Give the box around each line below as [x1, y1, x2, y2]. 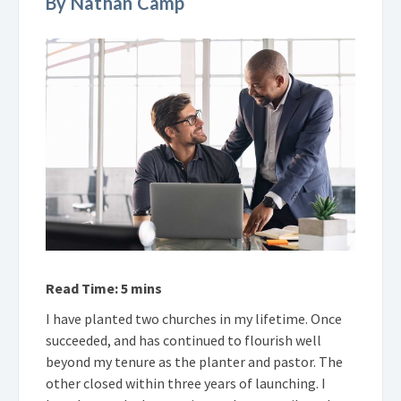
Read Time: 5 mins [46, 278, 162, 297]
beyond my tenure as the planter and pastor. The [46, 352, 343, 371]
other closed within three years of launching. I [46, 373, 326, 392]
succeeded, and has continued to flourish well [46, 330, 321, 349]
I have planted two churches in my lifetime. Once [46, 309, 342, 328]
